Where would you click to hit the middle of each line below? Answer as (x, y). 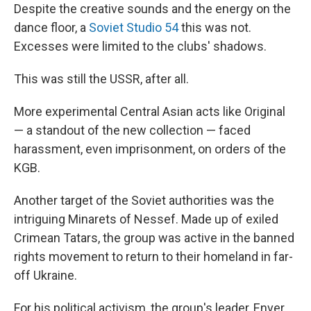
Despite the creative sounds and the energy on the (152, 9)
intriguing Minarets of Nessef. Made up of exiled (146, 219)
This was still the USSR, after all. (101, 79)
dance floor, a (51, 27)
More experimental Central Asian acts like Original (150, 111)
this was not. (215, 27)
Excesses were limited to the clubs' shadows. (140, 46)
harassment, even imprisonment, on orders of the (150, 149)
